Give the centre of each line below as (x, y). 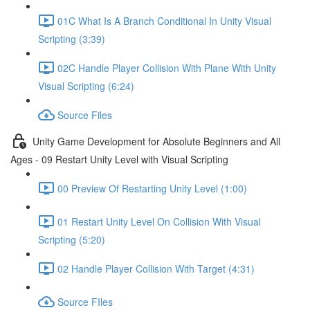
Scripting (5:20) (72, 239)
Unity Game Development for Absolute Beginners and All (156, 141)
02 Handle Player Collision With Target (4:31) (156, 268)
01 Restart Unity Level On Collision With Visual (159, 221)
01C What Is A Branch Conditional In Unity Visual (164, 20)
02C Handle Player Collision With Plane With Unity (167, 67)
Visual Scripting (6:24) (86, 86)
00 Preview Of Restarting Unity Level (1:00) (152, 188)
